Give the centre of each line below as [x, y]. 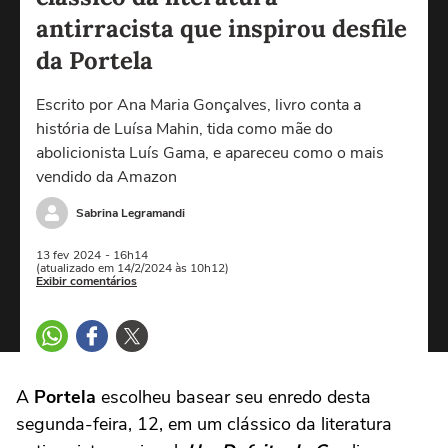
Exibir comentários [86, 281]
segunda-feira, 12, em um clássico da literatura [204, 424]
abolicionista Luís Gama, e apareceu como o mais [210, 153]
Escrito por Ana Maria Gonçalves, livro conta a [198, 105]
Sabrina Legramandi [130, 212]
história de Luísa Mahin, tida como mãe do [184, 129]
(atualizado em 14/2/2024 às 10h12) [132, 268]
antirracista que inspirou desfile [221, 28]
